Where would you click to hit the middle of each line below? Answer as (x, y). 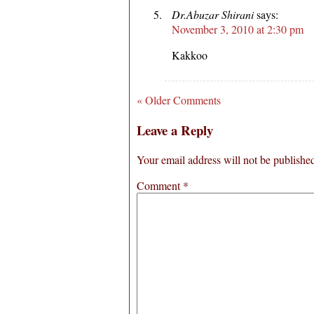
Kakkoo (190, 55)
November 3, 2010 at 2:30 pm (238, 29)
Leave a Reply (175, 130)
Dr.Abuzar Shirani (213, 14)
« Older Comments (179, 100)
